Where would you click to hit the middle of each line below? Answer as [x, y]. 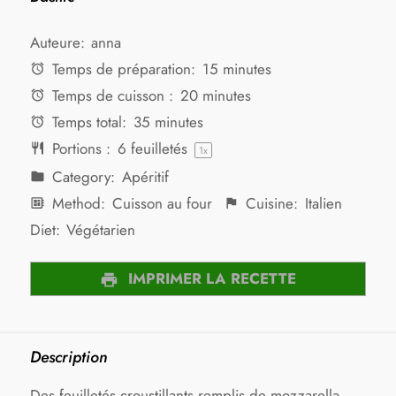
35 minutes [168, 122]
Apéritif [145, 176]
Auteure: [57, 42]
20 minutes [215, 95]
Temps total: [88, 122]
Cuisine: [270, 203]
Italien [323, 203]
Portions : [80, 148]
